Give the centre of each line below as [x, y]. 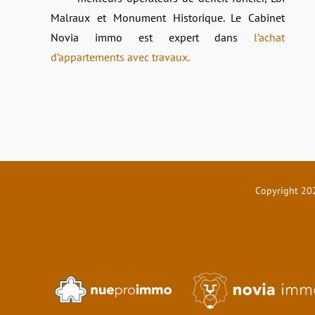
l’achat [270, 37]
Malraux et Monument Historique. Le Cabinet [168, 17]
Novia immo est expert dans [153, 37]
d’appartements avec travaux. [120, 57]
